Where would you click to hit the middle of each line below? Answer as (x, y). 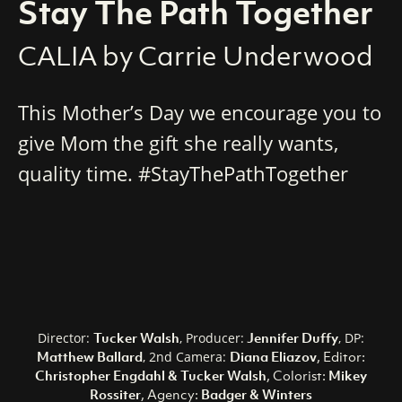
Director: (66, 337)
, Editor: (341, 356)
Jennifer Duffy (291, 337)
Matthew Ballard (90, 356)
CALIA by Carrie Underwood (195, 55)
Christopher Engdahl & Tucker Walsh (151, 375)
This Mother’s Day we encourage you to (199, 112)
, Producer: (212, 337)
